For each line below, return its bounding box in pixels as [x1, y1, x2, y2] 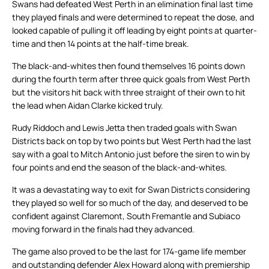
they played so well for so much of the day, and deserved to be [12, 197, 248, 209]
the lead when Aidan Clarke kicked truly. [12, 100, 163, 112]
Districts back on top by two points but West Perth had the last [12, 135, 252, 147]
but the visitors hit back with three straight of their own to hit [12, 86, 246, 98]
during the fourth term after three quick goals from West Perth [12, 73, 250, 85]
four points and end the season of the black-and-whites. [12, 162, 227, 174]
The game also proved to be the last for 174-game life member [12, 246, 246, 258]
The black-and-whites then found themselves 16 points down [12, 60, 245, 72]
